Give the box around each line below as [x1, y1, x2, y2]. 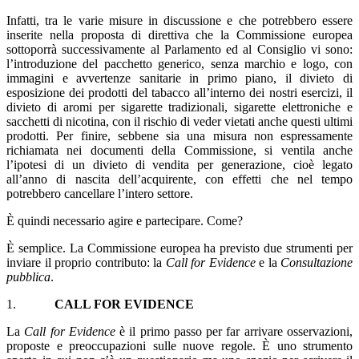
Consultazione [280, 255, 353, 269]
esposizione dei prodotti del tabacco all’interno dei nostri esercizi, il [6, 85, 353, 99]
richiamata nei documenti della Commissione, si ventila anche [6, 143, 353, 157]
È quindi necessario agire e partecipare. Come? [6, 213, 243, 228]
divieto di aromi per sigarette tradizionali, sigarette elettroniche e [6, 99, 353, 114]
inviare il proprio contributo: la [6, 255, 166, 269]
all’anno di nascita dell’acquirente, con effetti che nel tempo [6, 171, 353, 186]
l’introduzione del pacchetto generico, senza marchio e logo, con [6, 56, 353, 71]
